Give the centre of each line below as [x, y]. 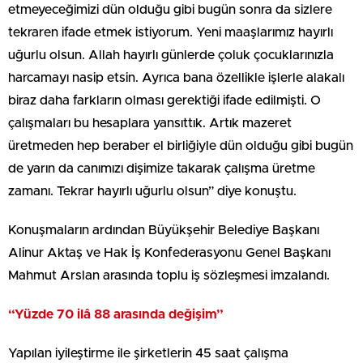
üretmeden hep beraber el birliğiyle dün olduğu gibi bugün [181, 146]
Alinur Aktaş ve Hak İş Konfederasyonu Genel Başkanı [169, 253]
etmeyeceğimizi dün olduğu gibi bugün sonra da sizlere [170, 10]
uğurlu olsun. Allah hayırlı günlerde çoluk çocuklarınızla [171, 56]
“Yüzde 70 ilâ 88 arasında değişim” [116, 315]
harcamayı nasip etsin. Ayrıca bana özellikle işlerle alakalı [176, 78]
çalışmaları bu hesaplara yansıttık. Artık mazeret [150, 124]
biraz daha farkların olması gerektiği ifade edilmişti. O [164, 101]
